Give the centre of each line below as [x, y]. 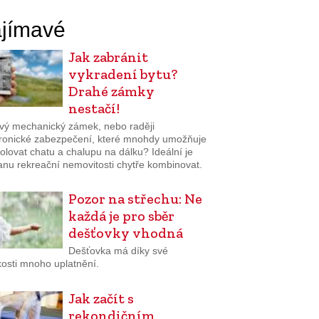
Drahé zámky [111, 91]
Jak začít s [101, 298]
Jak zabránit [108, 57]
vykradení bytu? [122, 74]
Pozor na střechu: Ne [135, 199]
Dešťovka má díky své [118, 250]
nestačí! [94, 108]
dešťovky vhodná [125, 233]
